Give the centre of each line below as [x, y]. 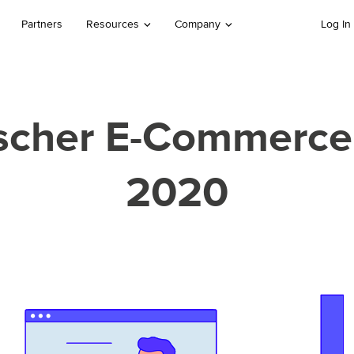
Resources [113, 24]
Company [198, 24]
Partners [42, 24]
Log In [335, 24]
